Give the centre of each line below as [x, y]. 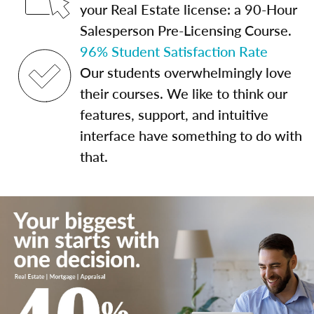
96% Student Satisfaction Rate [174, 51]
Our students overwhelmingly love [186, 72]
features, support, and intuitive [174, 114]
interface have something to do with [191, 135]
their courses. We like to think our [184, 93]
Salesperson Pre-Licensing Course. [186, 30]
